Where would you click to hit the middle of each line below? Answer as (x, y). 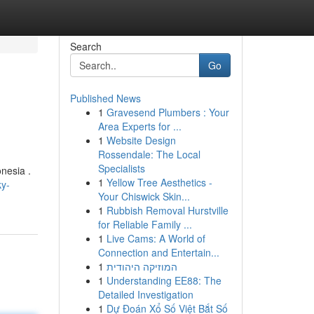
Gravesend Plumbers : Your (168, 112)
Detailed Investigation (145, 294)
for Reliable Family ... (145, 224)
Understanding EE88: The (164, 280)
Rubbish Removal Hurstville (167, 210)
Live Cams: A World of (156, 238)
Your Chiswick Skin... (144, 196)
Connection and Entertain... (158, 252)
